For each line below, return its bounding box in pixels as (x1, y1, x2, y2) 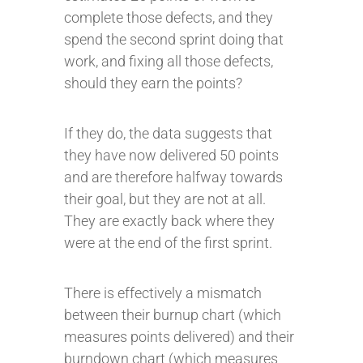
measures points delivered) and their (64, 328, 294, 345)
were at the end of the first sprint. (64, 234, 272, 251)
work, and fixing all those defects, (64, 53, 273, 70)
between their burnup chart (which (64, 306, 281, 323)
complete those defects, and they (64, 9, 273, 26)
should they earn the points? (64, 75, 242, 92)
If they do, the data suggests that (64, 125, 272, 142)
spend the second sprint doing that (64, 31, 284, 48)
